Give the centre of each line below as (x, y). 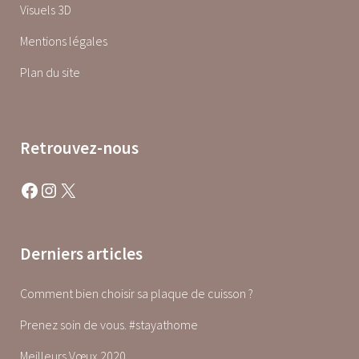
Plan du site (50, 72)
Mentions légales (64, 40)
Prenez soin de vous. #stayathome (109, 324)
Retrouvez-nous (79, 147)
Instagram (46, 189)
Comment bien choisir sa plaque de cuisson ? (137, 293)
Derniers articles (81, 253)
